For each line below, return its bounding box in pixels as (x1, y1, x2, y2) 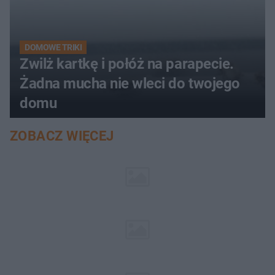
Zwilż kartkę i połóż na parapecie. (20, 55, 234, 72)
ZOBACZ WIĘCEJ (10, 128, 114, 144)
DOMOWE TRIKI (25, 42, 82, 52)
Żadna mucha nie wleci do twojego (20, 74, 240, 92)
